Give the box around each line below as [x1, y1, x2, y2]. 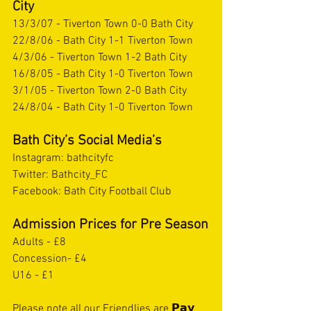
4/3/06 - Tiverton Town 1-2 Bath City [12, 51, 187, 65]
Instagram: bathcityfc [12, 151, 114, 165]
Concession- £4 [12, 252, 87, 266]
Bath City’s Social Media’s [12, 133, 165, 149]
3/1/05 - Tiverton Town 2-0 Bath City [12, 84, 187, 98]
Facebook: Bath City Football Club [12, 185, 177, 199]
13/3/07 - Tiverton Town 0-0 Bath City [12, 17, 193, 31]
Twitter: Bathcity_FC [12, 168, 108, 182]
